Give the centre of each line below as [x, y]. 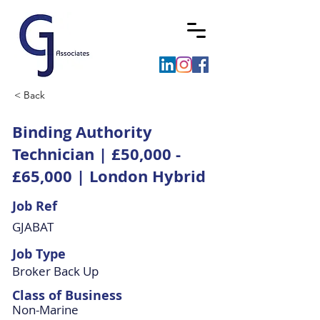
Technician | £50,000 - [96, 154]
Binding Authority [82, 132]
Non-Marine [45, 310]
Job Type [39, 254]
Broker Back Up [55, 271]
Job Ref [35, 206]
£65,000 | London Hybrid [109, 176]
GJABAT [33, 227]
